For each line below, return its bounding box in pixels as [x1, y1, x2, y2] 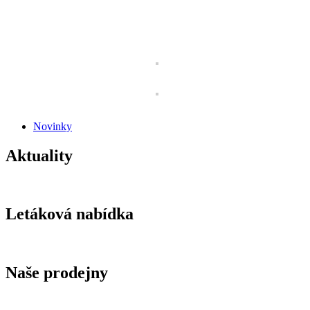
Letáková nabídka [6, 205, 134, 224]
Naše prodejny [6, 264, 108, 282]
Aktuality [6, 146, 73, 165]
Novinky [33, 120, 72, 132]
